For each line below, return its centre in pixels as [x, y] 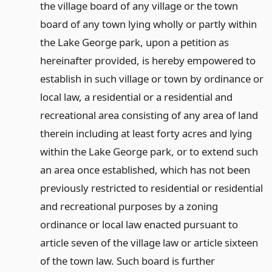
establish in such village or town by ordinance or [151, 78]
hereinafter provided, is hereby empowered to [148, 60]
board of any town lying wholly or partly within [148, 24]
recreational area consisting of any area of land [149, 115]
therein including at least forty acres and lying [146, 133]
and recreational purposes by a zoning [129, 206]
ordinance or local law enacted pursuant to [139, 224]
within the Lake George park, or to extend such [149, 151]
